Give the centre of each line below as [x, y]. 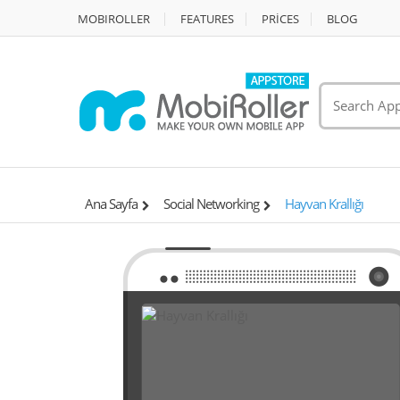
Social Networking [211, 204]
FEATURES [207, 19]
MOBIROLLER [114, 19]
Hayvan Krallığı [324, 204]
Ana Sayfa [111, 204]
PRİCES [280, 19]
